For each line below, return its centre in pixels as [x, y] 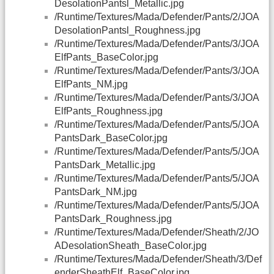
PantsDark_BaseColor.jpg [111, 138]
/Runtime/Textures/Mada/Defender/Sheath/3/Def [158, 259]
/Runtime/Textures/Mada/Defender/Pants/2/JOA [157, 17]
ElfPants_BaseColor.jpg [106, 57]
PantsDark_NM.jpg [96, 192]
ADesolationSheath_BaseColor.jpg [131, 246]
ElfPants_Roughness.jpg [109, 111]
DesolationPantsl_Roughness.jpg [128, 31]
